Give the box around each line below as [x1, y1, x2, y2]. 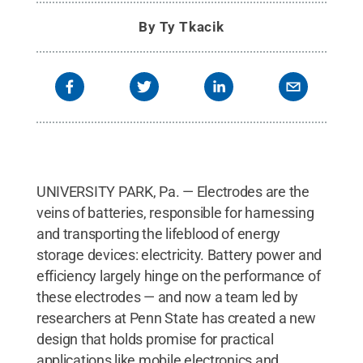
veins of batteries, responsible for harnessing [36, 203, 314, 221]
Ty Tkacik [159, 18, 224, 35]
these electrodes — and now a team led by [36, 288, 298, 305]
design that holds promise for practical [36, 330, 274, 348]
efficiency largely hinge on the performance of [36, 267, 321, 284]
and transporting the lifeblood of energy [36, 224, 280, 242]
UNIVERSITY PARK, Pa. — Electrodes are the [36, 182, 310, 200]
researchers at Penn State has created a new [36, 309, 317, 327]
